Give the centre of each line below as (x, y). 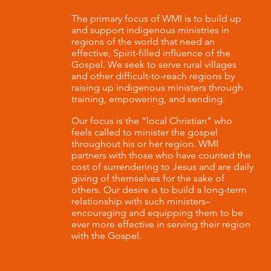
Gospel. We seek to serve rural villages (154, 64)
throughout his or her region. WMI (145, 144)
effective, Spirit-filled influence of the (151, 53)
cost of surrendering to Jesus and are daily (162, 167)
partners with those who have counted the (161, 155)
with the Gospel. (106, 236)
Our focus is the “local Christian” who (152, 121)
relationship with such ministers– (141, 201)
